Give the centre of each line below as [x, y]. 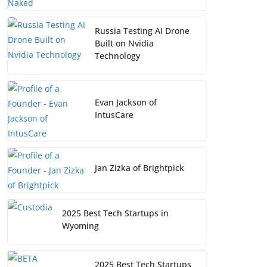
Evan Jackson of [126, 103]
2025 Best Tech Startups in [115, 213]
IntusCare [114, 115]
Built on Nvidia [124, 44]
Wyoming [80, 226]
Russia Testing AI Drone [142, 31]
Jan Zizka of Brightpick [139, 168]
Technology [117, 56]
